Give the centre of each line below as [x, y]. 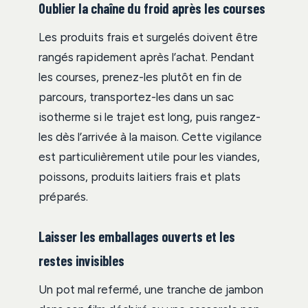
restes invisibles [81, 261]
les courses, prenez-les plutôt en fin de [140, 77]
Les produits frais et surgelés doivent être [148, 37]
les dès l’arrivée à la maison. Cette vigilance [150, 137]
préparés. [63, 197]
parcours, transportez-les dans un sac [136, 97]
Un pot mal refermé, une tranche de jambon [151, 290]
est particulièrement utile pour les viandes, [149, 157]
